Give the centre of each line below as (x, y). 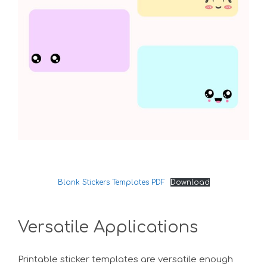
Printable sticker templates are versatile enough (125, 259)
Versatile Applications (108, 227)
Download (190, 182)
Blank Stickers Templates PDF (111, 182)
